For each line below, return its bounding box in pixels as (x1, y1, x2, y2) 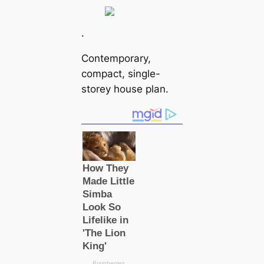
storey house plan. (81, 83, 169, 95)
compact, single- (81, 68, 160, 80)
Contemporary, (81, 52, 151, 65)
